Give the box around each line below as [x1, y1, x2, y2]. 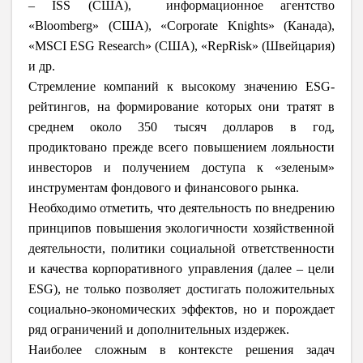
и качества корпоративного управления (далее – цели [28, 261, 335, 275]
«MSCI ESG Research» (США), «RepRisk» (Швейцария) [28, 38, 335, 53]
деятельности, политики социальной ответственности [28, 241, 335, 255]
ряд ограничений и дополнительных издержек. [28, 322, 289, 336]
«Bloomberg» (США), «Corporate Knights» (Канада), [28, 18, 335, 32]
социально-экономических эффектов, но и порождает [28, 301, 335, 316]
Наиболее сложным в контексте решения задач [28, 342, 335, 357]
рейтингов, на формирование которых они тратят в [28, 99, 335, 113]
